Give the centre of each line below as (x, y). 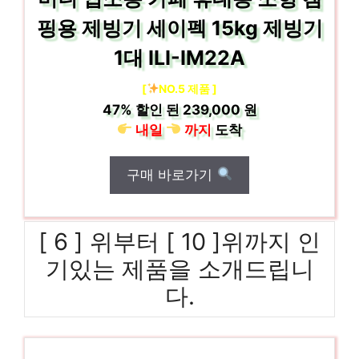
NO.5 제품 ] (188, 88)
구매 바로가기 (172, 174)
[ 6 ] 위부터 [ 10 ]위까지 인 (179, 241)
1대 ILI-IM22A (179, 57)
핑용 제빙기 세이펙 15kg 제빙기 (179, 28)
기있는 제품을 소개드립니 (179, 268)
